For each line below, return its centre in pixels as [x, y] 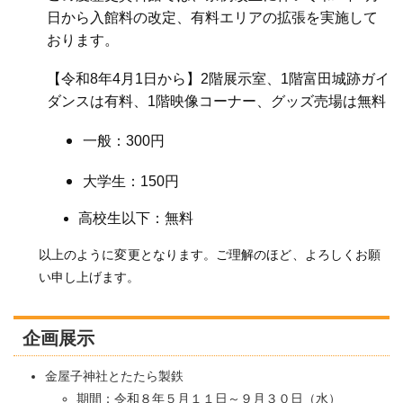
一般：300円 [123, 141]
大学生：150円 [130, 181]
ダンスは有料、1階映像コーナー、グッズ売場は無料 [216, 101]
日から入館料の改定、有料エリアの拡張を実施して [212, 17]
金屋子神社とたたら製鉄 [114, 376]
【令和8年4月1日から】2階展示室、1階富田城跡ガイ [218, 78]
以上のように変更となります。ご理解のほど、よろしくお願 [210, 254]
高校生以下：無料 [135, 218]
